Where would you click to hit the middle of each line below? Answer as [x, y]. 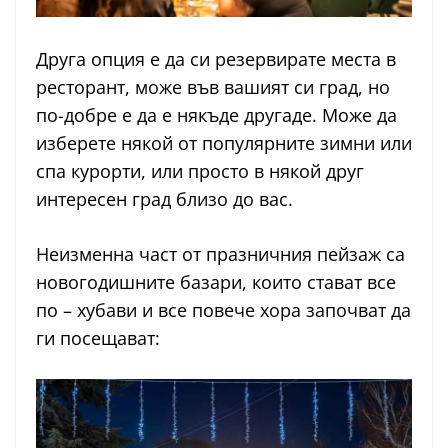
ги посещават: [98, 338]
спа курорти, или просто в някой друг [200, 171]
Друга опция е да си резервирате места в [216, 59]
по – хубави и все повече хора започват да [223, 310]
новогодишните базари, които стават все [216, 282]
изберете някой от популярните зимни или [224, 143]
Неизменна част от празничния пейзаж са [220, 254]
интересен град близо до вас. [164, 199]
